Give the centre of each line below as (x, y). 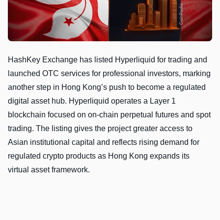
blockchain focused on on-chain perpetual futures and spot (109, 114)
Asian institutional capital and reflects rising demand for (104, 142)
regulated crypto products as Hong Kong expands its (99, 156)
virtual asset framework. (49, 169)
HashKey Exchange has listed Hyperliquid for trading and (108, 59)
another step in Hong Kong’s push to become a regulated (107, 87)
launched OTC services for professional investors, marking (109, 73)
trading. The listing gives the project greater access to (100, 128)
